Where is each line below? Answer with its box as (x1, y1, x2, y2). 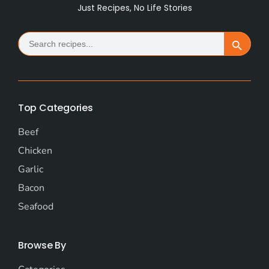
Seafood (17, 199, 53, 213)
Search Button (236, 38, 259, 47)
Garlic (17, 162, 43, 176)
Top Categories (17, 100, 93, 115)
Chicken (17, 144, 52, 157)
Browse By (17, 238, 66, 252)
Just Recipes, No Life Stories (77, 1, 192, 14)
